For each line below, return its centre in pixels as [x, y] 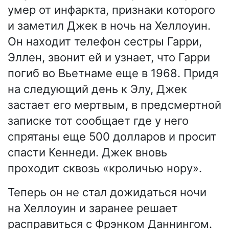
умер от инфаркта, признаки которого [111, 10]
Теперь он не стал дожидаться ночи [107, 192]
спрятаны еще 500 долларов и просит [112, 137]
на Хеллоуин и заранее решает [93, 208]
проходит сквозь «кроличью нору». [105, 168]
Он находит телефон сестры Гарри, [105, 42]
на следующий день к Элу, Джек [97, 89]
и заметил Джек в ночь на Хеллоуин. [109, 26]
